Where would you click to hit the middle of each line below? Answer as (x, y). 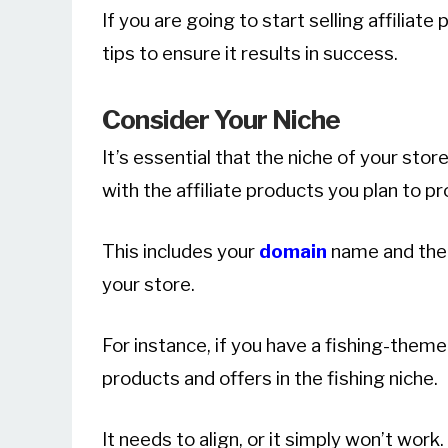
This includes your (180, 251)
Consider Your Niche (221, 119)
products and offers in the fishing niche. (270, 378)
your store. (148, 284)
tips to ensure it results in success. (250, 54)
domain (293, 251)
